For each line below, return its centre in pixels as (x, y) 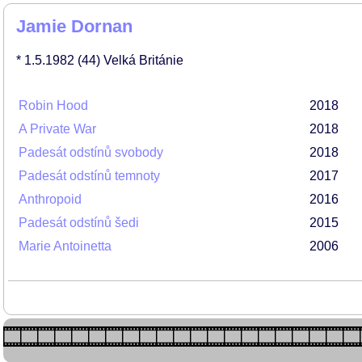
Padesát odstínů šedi (79, 223)
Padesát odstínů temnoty (89, 176)
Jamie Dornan (74, 26)
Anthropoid (50, 199)
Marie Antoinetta (65, 246)
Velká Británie (143, 60)
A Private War (57, 129)
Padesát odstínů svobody (91, 152)
